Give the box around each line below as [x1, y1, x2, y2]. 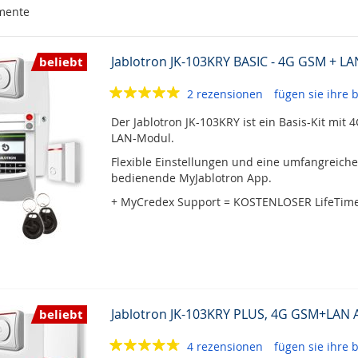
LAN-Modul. [110, 130, 174, 145]
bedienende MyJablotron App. [110, 170, 272, 185]
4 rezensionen [186, 339, 266, 354]
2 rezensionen [186, 86, 266, 101]
